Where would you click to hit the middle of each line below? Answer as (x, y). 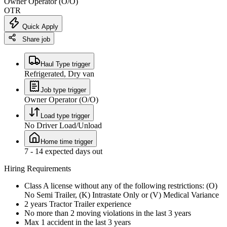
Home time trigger (67, 141)
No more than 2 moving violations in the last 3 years (108, 213)
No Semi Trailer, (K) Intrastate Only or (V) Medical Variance (122, 195)
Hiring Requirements (37, 168)
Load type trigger (65, 116)
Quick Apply (39, 26)
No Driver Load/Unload (63, 125)
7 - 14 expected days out (63, 151)
